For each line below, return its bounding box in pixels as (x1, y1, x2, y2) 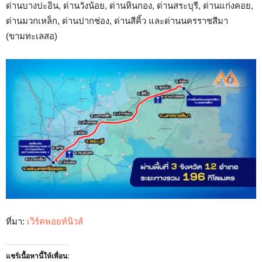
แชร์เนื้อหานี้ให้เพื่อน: (6, 252, 69, 261)
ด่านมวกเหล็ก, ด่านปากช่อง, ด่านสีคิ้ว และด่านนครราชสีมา (6, 15, 228, 26)
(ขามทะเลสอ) (6, 30, 57, 41)
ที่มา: (6, 216, 27, 227)
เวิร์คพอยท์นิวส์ (27, 216, 83, 227)
